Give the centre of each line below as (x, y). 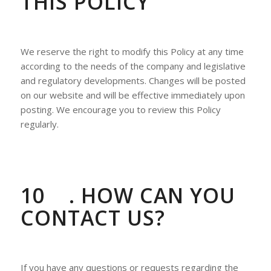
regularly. (39, 124)
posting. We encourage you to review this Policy (120, 109)
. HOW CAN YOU (152, 195)
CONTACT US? (93, 217)
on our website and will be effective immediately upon (132, 95)
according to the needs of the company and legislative (133, 66)
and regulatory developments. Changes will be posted (133, 80)
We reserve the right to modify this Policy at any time (132, 51)
